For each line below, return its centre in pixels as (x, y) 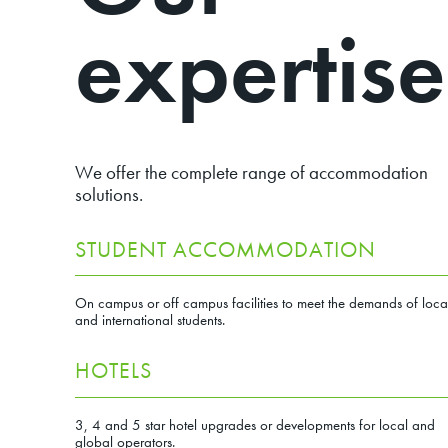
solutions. (108, 195)
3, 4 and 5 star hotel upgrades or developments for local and (254, 424)
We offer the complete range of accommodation (251, 173)
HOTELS (113, 371)
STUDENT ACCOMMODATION (225, 249)
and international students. (149, 319)
